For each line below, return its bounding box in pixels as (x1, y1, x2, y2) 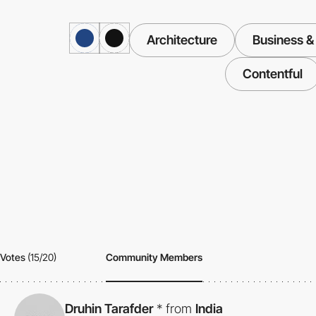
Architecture (146, 32, 217, 48)
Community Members (106, 250, 202, 263)
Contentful (243, 66, 303, 82)
